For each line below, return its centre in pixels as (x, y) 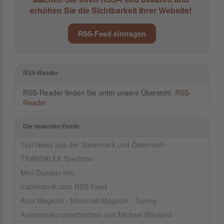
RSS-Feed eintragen (112, 34)
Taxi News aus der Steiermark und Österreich (92, 145)
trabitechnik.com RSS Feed (64, 187)
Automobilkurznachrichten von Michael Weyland (96, 215)
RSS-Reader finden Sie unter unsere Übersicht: (99, 93)
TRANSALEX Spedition (57, 159)
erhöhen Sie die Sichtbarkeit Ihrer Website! (111, 10)
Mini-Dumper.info (47, 173)
